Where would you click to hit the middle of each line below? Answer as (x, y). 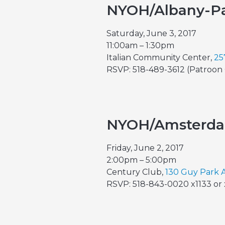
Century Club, (136, 172)
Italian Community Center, (160, 58)
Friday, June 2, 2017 (145, 148)
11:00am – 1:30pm (140, 45)
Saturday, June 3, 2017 (151, 33)
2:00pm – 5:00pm (141, 160)
